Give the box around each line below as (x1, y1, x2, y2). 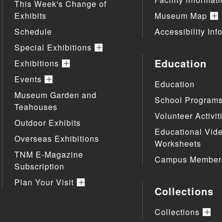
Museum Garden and (14, 89, 97, 101)
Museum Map (154, 10, 207, 22)
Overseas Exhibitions (14, 133, 99, 145)
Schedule (14, 26, 52, 38)
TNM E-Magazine (14, 149, 83, 161)
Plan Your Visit (14, 176, 74, 188)
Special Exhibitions (14, 42, 92, 54)
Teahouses (14, 101, 57, 113)
